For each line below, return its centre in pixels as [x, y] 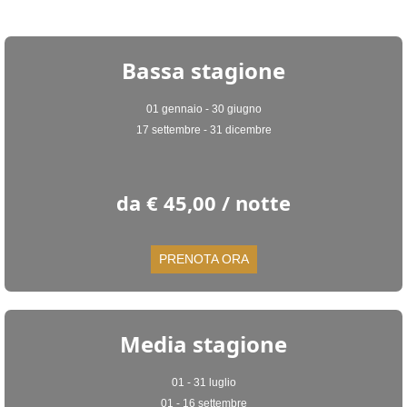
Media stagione [203, 344]
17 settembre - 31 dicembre [203, 130]
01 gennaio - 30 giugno [203, 109]
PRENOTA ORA [203, 259]
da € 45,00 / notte [203, 203]
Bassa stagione [203, 70]
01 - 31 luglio [203, 382]
